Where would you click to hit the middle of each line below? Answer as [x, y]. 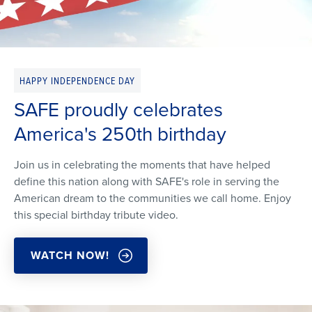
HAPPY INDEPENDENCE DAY [77, 80]
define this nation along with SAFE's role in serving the [147, 181]
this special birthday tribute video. [96, 214]
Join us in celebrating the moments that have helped [142, 164]
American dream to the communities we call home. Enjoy [153, 198]
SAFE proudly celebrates [118, 109]
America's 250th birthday [120, 134]
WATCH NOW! [70, 255]
